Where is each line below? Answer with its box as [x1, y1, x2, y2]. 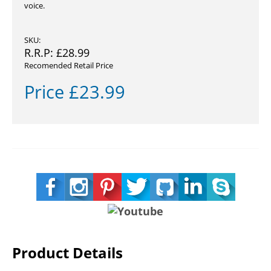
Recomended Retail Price [24, 59, 113, 71]
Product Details [12, 243, 123, 263]
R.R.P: [24, 45, 56, 60]
